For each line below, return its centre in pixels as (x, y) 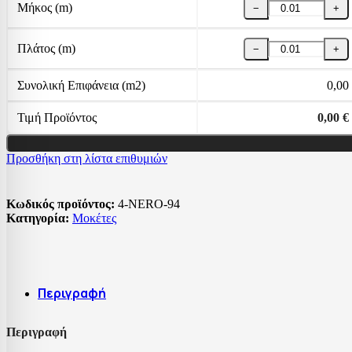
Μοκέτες (94, 218)
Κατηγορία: (38, 218)
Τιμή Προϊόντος (57, 117)
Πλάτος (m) (46, 48)
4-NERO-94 (149, 203)
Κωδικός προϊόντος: (62, 203)
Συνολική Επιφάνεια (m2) (81, 85)
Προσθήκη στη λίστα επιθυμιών (87, 158)
